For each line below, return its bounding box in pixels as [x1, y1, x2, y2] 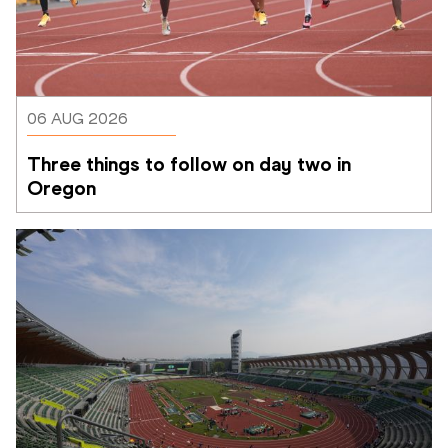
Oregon [27, 175, 96, 200]
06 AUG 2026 [27, 108, 128, 128]
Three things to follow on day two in [27, 151, 351, 176]
